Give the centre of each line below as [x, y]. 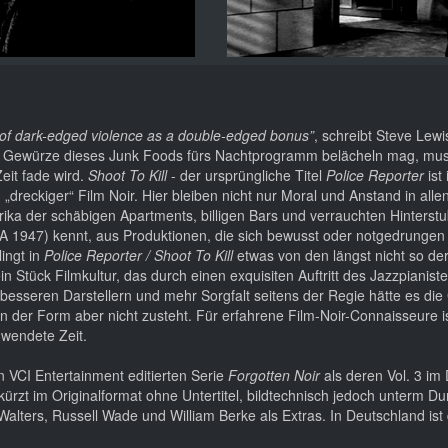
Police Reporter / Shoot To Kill [138, 254]
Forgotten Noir [274, 374]
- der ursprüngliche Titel [248, 174]
